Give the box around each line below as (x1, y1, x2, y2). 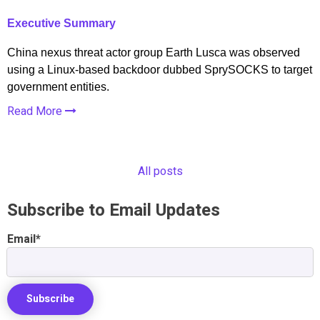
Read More (7, 102, 65, 120)
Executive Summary (7, 16, 116, 29)
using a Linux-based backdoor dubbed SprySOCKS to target (7, 63, 312, 76)
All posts (137, 162, 183, 180)
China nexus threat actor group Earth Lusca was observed (7, 46, 300, 59)
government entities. (7, 80, 109, 93)
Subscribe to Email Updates (7, 197, 220, 223)
